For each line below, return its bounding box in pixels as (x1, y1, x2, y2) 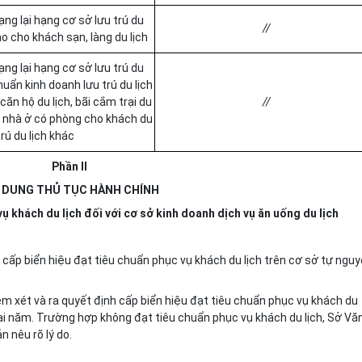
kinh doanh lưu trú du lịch (23, 78, 153, 91)
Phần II (51, 160, 87, 173)
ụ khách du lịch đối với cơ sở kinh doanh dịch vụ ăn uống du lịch (2, 207, 339, 220)
